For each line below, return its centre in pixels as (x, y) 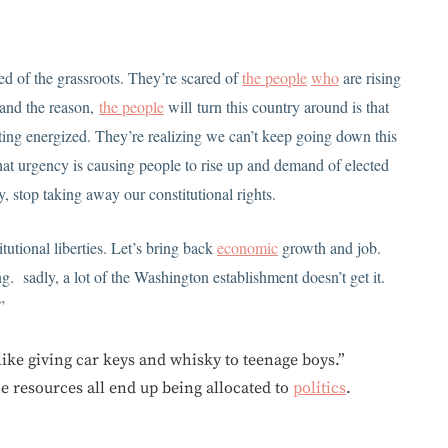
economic (247, 248)
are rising (370, 78)
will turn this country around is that (276, 107)
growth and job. (329, 248)
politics (319, 388)
